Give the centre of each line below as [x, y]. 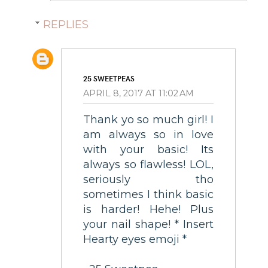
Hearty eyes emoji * [135, 240]
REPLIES [66, 24]
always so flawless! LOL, [148, 165]
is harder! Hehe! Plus [148, 210]
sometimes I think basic [148, 195]
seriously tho [148, 180]
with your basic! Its [148, 150]
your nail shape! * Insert [148, 225]
